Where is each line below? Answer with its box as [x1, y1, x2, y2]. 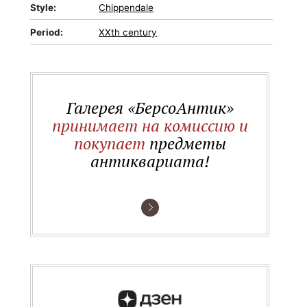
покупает [73, 132, 145, 154]
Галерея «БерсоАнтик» [66, 97, 234, 119]
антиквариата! [90, 150, 210, 172]
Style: [30, 2, 57, 13]
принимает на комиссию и [51, 114, 248, 136]
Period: [30, 27, 64, 38]
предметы [145, 132, 226, 154]
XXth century [99, 27, 158, 38]
